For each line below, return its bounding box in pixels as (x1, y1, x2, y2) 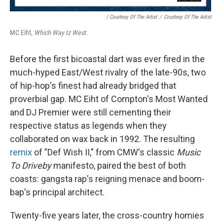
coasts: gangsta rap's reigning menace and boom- (10, 174, 205, 184)
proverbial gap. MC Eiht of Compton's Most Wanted (10, 94, 208, 104)
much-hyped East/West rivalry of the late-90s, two (10, 67, 206, 77)
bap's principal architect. (10, 187, 105, 197)
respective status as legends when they (10, 120, 167, 131)
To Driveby (10, 160, 51, 171)
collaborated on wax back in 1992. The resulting (10, 134, 195, 144)
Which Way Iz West (34, 29, 86, 37)
